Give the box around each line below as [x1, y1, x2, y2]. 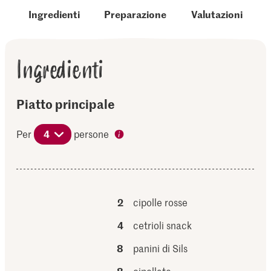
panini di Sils [133, 241, 188, 255]
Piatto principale [16, 95, 116, 112]
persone [74, 127, 109, 140]
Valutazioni [191, 7, 243, 21]
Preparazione [104, 7, 167, 21]
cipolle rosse [133, 195, 188, 209]
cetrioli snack [133, 218, 192, 232]
